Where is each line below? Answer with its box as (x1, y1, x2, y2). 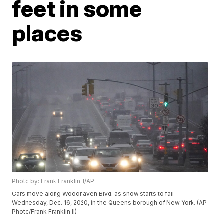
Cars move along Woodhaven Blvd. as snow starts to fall (12, 190, 174, 198)
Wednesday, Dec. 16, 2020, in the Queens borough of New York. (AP (12, 199, 207, 207)
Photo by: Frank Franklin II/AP (12, 177, 95, 185)
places (12, 19, 82, 47)
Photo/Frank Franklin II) (12, 208, 77, 216)
